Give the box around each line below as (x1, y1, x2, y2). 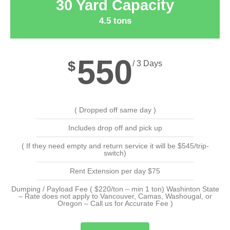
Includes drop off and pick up (68, 123, 162, 132)
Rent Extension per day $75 (70, 166, 160, 175)
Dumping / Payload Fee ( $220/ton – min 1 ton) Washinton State (11, 184, 219, 193)
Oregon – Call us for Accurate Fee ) (57, 199, 173, 207)
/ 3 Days (132, 59, 162, 68)
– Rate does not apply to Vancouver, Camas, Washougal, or (18, 191, 212, 200)
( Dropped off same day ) (74, 105, 156, 114)
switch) (104, 148, 126, 157)
